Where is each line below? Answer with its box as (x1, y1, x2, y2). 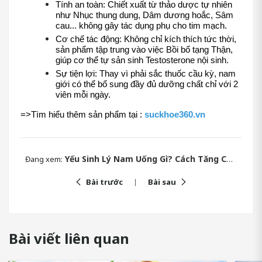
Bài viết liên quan (9, 228, 129, 248)
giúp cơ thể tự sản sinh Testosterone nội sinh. (56, 56, 229, 65)
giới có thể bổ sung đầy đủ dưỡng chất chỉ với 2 (56, 80, 238, 89)
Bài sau (148, 176, 176, 187)
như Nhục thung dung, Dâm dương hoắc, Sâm (56, 11, 233, 20)
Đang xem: (25, 153, 63, 164)
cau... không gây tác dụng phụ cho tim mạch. (56, 21, 227, 31)
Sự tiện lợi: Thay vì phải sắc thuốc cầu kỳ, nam (56, 69, 236, 79)
